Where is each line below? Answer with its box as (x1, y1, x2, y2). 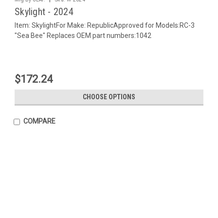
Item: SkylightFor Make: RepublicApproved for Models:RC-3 (15, 21, 195, 29)
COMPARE (23, 117, 55, 125)
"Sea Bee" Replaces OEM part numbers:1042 (15, 31, 151, 39)
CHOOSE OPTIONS (83, 92, 135, 101)
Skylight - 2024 (15, 5, 73, 18)
